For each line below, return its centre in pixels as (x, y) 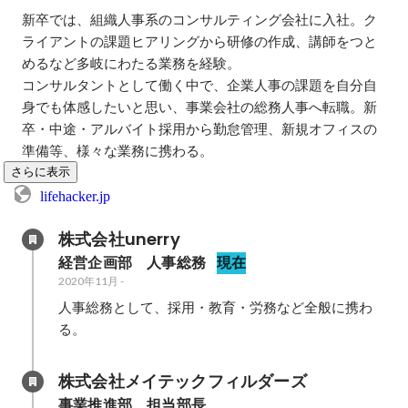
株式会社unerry (119, 239)
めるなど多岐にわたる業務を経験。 (131, 63)
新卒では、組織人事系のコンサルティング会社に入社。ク (199, 19)
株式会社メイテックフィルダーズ (183, 381)
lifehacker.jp (75, 196)
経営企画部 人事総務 (132, 263)
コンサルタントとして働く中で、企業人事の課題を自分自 (199, 85)
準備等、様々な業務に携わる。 (117, 150)
